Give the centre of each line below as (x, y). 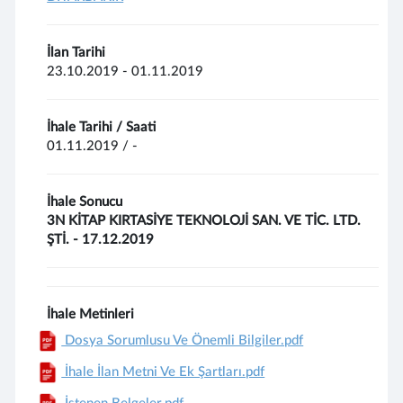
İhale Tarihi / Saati (102, 127)
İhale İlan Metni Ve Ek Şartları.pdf (163, 372)
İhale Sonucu (85, 202)
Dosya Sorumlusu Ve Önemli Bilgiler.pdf (183, 340)
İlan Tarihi (76, 53)
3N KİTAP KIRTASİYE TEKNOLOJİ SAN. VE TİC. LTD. (204, 221)
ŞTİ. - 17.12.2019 (101, 240)
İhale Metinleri (91, 314)
